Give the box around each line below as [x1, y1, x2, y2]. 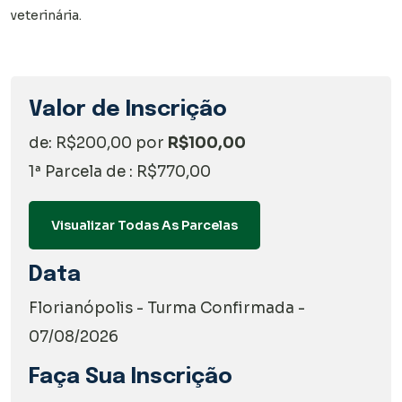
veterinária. [11, 6, 82, 23]
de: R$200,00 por [29, 133, 168, 153]
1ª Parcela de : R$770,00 [29, 162, 211, 181]
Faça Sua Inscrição [29, 365, 232, 389]
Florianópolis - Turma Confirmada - [29, 298, 305, 318]
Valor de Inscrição [29, 98, 227, 121]
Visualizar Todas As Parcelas [51, 216, 238, 233]
